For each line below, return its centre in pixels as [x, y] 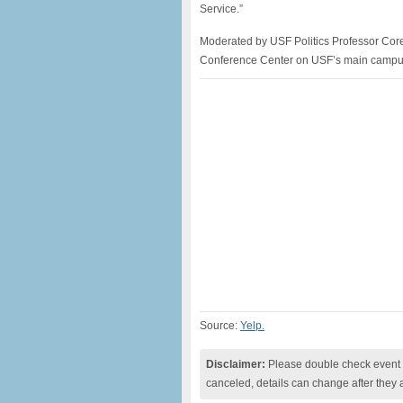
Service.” [221, 9]
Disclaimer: [236, 364]
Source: [220, 326]
